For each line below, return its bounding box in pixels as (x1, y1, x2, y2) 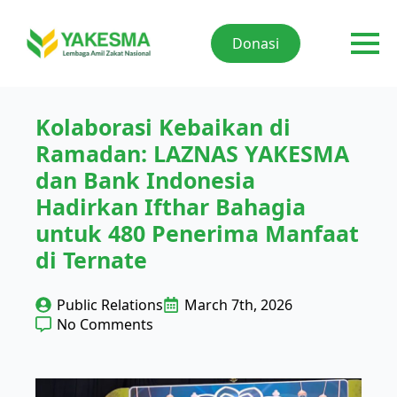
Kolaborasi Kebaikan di (35, 112, 291, 143)
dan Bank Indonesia (35, 165, 255, 196)
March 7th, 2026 (184, 295, 292, 315)
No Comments (57, 315, 153, 335)
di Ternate (35, 245, 147, 276)
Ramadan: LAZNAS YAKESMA (35, 138, 349, 169)
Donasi (231, 34, 279, 54)
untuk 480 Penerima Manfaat (35, 218, 359, 249)
